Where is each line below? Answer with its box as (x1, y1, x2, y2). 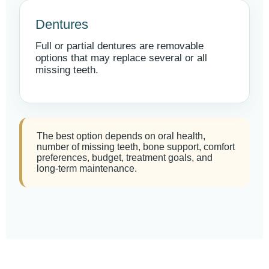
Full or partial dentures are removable (35, 40, 204, 52)
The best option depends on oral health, (37, 131, 205, 141)
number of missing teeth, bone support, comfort (37, 142, 235, 152)
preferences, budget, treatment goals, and (37, 153, 213, 163)
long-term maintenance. (37, 163, 137, 174)
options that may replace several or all (35, 52, 207, 64)
